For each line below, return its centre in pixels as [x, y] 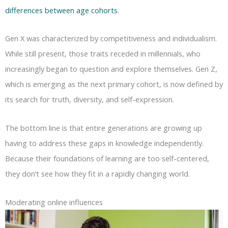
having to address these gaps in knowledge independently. [104, 143]
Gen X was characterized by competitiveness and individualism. [111, 38]
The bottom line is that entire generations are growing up [104, 128]
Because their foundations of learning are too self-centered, [107, 158]
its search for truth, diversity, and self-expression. [90, 99]
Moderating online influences [54, 202]
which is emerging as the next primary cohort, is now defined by [114, 84]
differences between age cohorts [61, 10]
